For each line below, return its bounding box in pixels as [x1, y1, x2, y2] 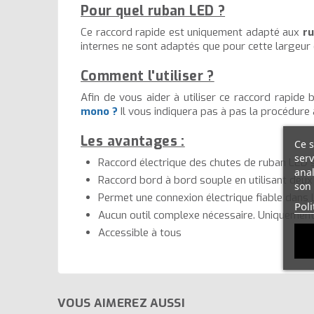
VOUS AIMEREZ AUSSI [57, 295, 186, 312]
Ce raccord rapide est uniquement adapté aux [81, 25, 303, 40]
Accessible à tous [98, 226, 182, 240]
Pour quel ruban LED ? [81, 2, 226, 20]
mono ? [81, 104, 118, 119]
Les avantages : [81, 132, 185, 151]
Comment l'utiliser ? [81, 67, 214, 86]
